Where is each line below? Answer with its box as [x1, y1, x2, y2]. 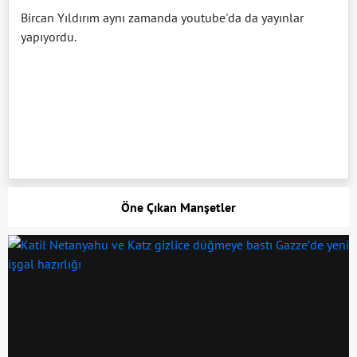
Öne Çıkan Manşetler [121, 199, 236, 216]
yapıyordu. [21, 29, 76, 45]
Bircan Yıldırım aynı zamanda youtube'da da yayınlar [21, 10, 304, 26]
